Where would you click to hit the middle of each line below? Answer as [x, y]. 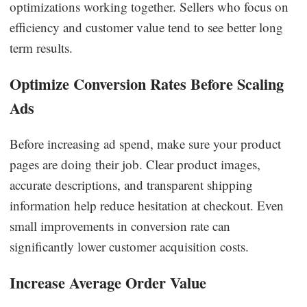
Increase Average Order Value [108, 282]
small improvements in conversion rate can [120, 225]
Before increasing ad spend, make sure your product [146, 143]
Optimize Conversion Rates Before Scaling [147, 84]
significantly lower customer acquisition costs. [130, 246]
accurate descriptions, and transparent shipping [132, 184]
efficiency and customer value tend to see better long [147, 27]
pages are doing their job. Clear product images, [135, 164]
